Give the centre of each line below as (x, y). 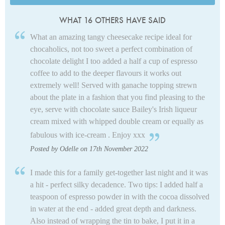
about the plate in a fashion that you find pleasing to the (118, 97)
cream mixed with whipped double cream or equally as (117, 122)
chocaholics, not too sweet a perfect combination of (111, 49)
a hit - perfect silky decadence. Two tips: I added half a (117, 185)
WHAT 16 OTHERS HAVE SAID (113, 21)
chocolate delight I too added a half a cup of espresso (114, 61)
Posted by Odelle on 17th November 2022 (89, 149)
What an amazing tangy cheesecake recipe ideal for (111, 37)
